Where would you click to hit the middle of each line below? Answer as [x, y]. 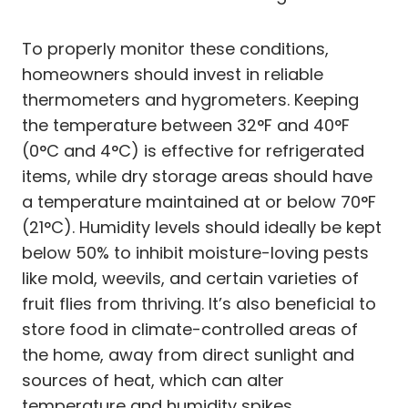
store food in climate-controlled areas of [190, 329]
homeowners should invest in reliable [173, 74]
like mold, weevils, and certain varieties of [190, 278]
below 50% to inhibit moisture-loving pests [195, 252]
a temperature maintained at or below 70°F [199, 201]
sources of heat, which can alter [153, 380]
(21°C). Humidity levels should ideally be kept [202, 227]
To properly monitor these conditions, [175, 48]
